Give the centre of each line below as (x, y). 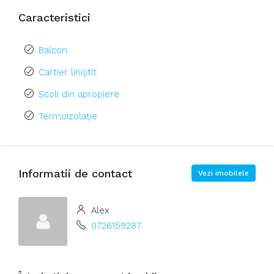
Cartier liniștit (68, 72)
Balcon (53, 50)
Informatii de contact (75, 173)
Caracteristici (54, 17)
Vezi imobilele (224, 173)
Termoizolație (68, 116)
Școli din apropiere (79, 94)
